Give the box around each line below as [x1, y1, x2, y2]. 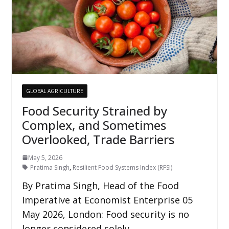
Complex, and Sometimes [21, 116, 166, 133]
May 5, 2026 [28, 153, 62, 162]
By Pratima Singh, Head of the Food [21, 179, 179, 192]
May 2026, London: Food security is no [21, 208, 189, 220]
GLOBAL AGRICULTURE [26, 87, 83, 95]
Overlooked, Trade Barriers [21, 130, 174, 148]
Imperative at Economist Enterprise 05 [21, 193, 193, 206]
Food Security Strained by [21, 102, 167, 119]
